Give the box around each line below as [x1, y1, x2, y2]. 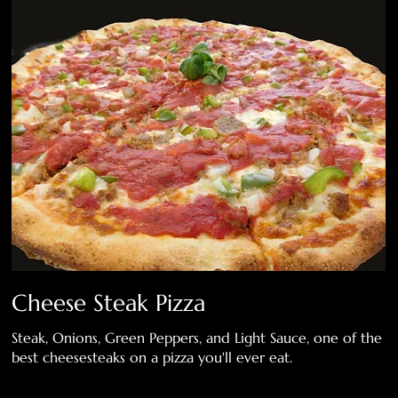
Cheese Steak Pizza [12, 289, 206, 318]
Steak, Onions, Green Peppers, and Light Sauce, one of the [12, 329, 383, 347]
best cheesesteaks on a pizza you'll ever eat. [12, 348, 293, 367]
